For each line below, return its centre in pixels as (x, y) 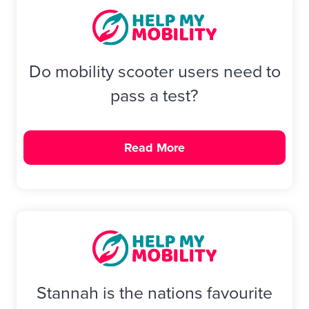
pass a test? (154, 96)
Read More (154, 147)
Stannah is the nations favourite (154, 292)
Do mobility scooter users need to (154, 72)
